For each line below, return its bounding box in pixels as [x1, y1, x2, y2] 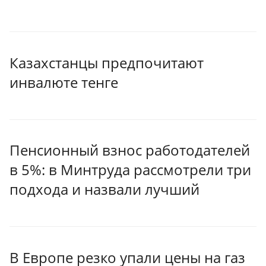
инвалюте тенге [9, 72, 118, 92]
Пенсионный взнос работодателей [9, 140, 250, 160]
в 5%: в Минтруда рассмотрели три [9, 160, 251, 180]
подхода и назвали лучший [9, 179, 199, 199]
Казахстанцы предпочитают [9, 52, 204, 72]
